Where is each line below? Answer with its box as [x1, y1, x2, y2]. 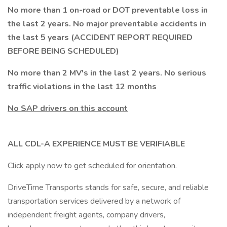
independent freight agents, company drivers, [8, 209, 165, 220]
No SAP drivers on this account [8, 103, 128, 114]
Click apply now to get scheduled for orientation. [8, 160, 177, 171]
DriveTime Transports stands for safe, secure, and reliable [8, 182, 209, 193]
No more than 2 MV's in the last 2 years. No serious [8, 67, 206, 79]
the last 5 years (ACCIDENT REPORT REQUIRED [8, 32, 193, 43]
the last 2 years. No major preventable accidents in [8, 18, 206, 29]
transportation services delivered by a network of [8, 196, 180, 207]
